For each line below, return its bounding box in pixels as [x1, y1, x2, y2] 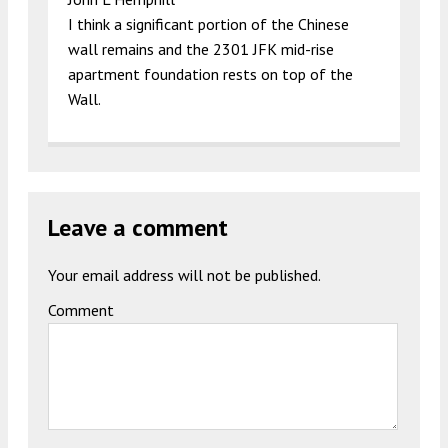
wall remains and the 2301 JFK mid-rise [68, 38, 334, 59]
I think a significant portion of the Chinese [68, 13, 349, 34]
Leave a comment [48, 211, 228, 243]
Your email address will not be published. [48, 264, 321, 285]
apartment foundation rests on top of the [68, 63, 353, 84]
